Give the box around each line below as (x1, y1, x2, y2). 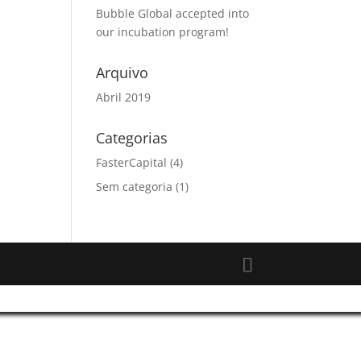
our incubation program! (96, 24, 230, 39)
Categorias (96, 128, 168, 147)
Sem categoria (96, 179, 173, 194)
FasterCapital (96, 155, 168, 170)
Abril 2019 (96, 89, 151, 105)
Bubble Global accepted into (96, 6, 250, 21)
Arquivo (96, 63, 149, 82)
